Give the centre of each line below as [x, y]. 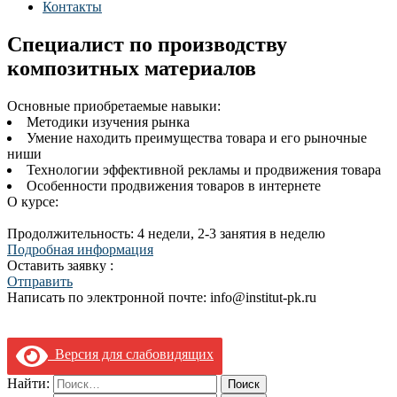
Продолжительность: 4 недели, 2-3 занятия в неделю [166, 233]
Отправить [40, 281]
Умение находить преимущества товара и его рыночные [197, 137]
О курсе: [33, 201]
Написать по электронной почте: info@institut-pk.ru [162, 297]
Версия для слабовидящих [131, 354]
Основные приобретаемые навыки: [114, 105]
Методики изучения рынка [108, 121]
